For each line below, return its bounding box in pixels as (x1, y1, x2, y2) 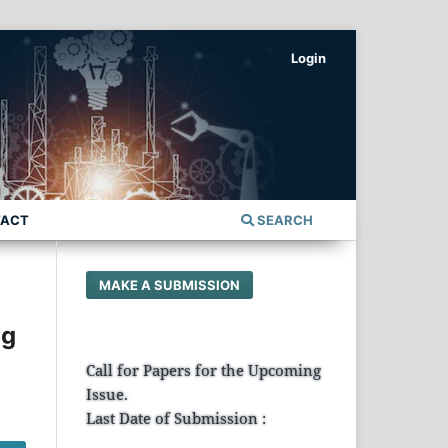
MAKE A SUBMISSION (99, 276, 241, 293)
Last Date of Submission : (86, 407, 266, 428)
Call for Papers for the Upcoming (86, 359, 321, 380)
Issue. (86, 383, 128, 404)
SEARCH (254, 211, 313, 228)
